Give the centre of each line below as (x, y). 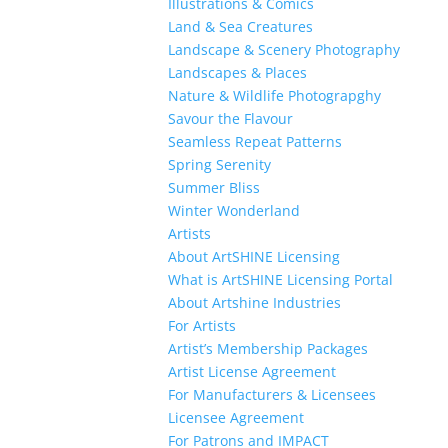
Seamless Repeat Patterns (254, 142)
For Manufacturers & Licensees (271, 395)
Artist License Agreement (251, 372)
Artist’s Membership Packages (267, 349)
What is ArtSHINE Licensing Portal (280, 280)
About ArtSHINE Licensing (253, 257)
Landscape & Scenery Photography (283, 50)
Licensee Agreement (235, 418)
